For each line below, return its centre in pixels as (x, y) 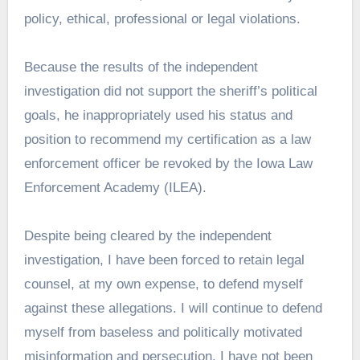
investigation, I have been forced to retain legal (164, 260)
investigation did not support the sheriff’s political (170, 91)
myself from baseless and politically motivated (163, 332)
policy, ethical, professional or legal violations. (162, 18)
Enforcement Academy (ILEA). (115, 187)
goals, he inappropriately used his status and (158, 115)
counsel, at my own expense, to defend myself (163, 284)
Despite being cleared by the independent (147, 235)
